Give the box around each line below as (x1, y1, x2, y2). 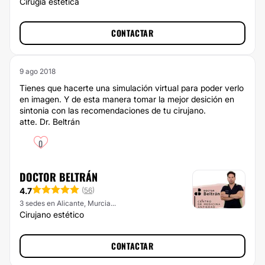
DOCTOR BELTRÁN (20, 169, 98, 185)
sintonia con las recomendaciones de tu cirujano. (20, 105, 206, 115)
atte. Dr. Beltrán (20, 117, 80, 127)
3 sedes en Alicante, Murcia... (20, 199, 116, 208)
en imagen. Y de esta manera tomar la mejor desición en (20, 94, 234, 104)
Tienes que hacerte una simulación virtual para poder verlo (20, 83, 244, 93)
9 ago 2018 (20, 67, 56, 76)
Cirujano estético (20, 209, 84, 219)
